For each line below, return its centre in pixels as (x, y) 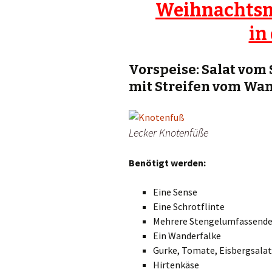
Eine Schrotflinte (189, 207)
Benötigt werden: (167, 163)
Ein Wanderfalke (187, 236)
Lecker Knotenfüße (168, 133)
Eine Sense (175, 192)
